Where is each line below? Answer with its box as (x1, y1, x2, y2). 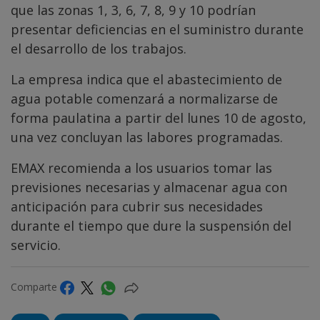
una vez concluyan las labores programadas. (11, 128, 283, 146)
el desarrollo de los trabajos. (11, 39, 186, 57)
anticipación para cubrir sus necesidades (11, 197, 263, 215)
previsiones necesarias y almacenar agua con (11, 178, 287, 196)
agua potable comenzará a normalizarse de (11, 89, 278, 107)
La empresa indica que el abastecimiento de (11, 70, 282, 88)
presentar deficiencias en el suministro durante (11, 20, 304, 38)
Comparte (11, 279, 60, 294)
